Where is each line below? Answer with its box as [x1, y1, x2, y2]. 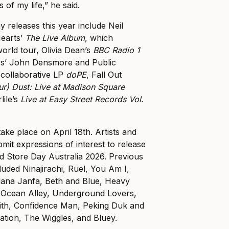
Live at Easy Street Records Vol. [18, 94, 144, 105]
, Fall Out [86, 70, 122, 80]
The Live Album [25, 33, 85, 43]
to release [105, 139, 146, 150]
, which [85, 33, 113, 43]
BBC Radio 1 [93, 45, 141, 56]
